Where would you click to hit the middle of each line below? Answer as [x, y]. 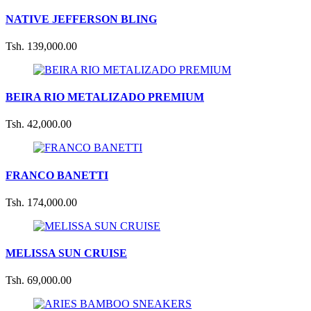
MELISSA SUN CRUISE [66, 253]
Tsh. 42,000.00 [39, 124]
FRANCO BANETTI [57, 175]
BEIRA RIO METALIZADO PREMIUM [105, 97]
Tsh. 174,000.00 [41, 202]
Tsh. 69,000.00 [39, 280]
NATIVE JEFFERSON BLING [81, 19]
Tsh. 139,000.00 [41, 46]
